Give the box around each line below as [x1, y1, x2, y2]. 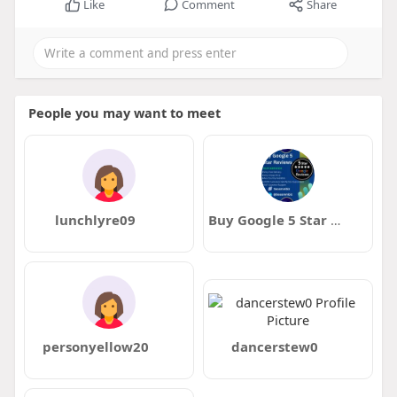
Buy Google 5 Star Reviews [330, 211, 340, 229]
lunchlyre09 [55, 211, 136, 229]
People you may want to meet [27, 104, 221, 121]
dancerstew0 [230, 338, 318, 355]
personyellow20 [42, 338, 149, 355]
